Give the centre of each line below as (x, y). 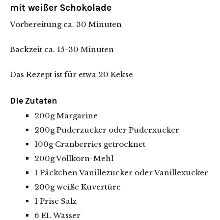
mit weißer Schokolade (61, 8)
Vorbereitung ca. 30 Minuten (66, 24)
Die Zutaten (33, 100)
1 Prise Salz (55, 201)
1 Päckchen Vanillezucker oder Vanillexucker (121, 172)
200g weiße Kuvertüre (78, 187)
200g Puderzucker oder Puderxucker (107, 130)
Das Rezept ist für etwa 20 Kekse (71, 74)
